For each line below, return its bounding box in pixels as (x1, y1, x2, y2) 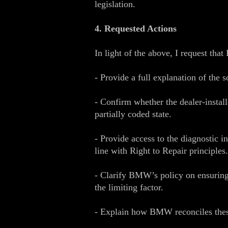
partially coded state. (95, 109, 172, 119)
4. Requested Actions (95, 23, 177, 34)
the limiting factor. (95, 182, 163, 192)
